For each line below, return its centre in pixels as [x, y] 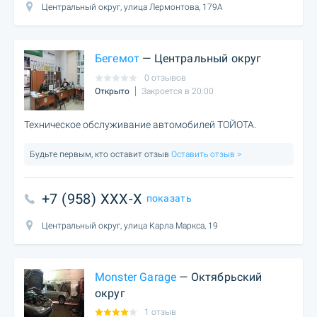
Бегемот [117, 58]
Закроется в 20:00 [178, 92]
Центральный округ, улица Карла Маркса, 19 [130, 226]
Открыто [112, 92]
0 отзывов [165, 78]
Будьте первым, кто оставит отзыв [99, 154]
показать [169, 198]
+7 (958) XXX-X [92, 199]
